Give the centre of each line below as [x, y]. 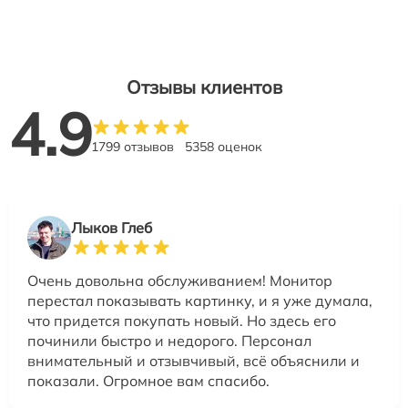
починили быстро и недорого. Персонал [169, 341]
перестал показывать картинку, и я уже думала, [200, 301]
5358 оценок [224, 147]
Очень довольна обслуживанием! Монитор [180, 281]
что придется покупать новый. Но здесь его [182, 321]
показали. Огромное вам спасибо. [148, 381]
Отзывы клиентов [204, 87]
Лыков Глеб [112, 228]
